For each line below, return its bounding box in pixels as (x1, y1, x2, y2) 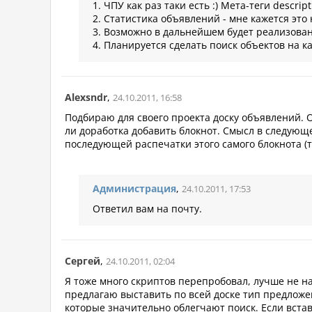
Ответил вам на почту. (93, 202, 202, 216)
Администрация (93, 182, 176, 196)
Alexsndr (65, 91, 107, 104)
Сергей (65, 254, 100, 268)
